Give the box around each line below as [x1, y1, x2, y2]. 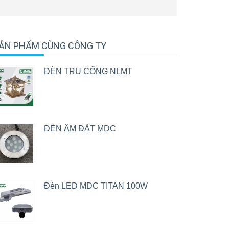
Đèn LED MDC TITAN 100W [44, 181, 148, 190]
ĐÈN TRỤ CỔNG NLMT [44, 67, 132, 76]
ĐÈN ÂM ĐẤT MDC [44, 124, 116, 133]
